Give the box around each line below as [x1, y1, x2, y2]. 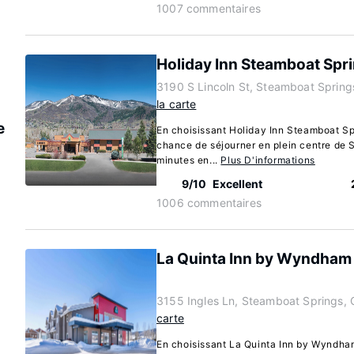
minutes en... [156, 154, 221, 166]
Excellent [213, 177, 262, 190]
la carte [156, 97, 197, 111]
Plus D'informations [220, 154, 315, 166]
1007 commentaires [156, 2, 261, 15]
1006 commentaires [156, 196, 262, 209]
